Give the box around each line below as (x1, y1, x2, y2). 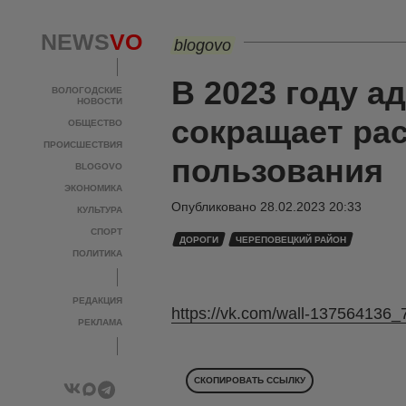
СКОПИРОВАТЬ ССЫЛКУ (194, 375, 305, 386)
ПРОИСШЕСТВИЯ (43, 140, 122, 150)
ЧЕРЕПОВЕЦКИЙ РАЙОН (236, 235, 346, 245)
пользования (171, 152, 383, 189)
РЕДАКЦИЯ (72, 295, 122, 305)
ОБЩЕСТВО (68, 118, 122, 128)
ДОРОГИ (179, 235, 218, 245)
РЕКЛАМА (78, 317, 122, 327)
